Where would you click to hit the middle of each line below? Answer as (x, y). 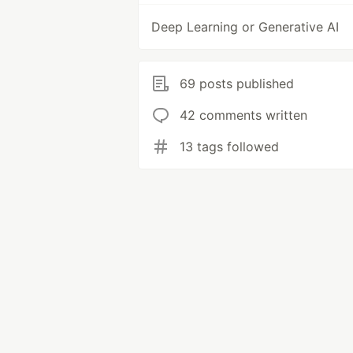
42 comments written (243, 115)
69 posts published (237, 84)
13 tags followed (229, 147)
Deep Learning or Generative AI (245, 27)
